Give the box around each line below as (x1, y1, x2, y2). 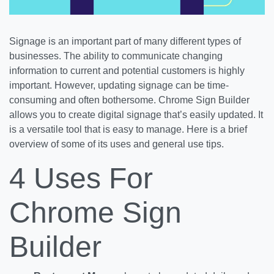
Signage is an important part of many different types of (9, 35, 241, 46)
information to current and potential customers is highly (9, 65, 245, 76)
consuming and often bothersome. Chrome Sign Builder (9, 94, 250, 105)
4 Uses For (9, 161, 153, 194)
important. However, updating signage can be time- (9, 80, 229, 91)
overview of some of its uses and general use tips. (9, 138, 224, 149)
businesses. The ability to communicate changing (9, 50, 223, 61)
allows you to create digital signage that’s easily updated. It (9, 109, 263, 120)
